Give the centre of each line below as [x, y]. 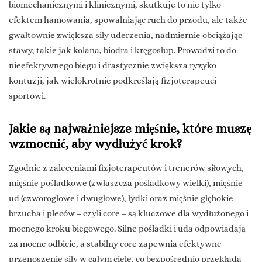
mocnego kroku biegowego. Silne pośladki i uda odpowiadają [127, 229]
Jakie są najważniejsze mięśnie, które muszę [130, 129]
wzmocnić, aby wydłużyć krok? [95, 144]
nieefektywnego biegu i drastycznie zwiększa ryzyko [113, 66]
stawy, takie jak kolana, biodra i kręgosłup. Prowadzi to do [123, 51]
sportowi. [27, 96]
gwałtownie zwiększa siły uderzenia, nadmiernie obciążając [125, 35]
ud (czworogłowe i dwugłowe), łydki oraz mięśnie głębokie [121, 199]
